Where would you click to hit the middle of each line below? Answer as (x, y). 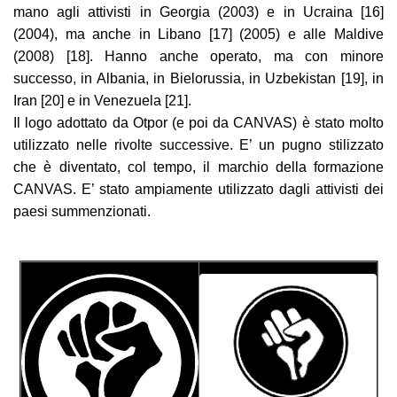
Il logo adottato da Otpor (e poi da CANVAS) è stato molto (198, 123)
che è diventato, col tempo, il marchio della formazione (198, 167)
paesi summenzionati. (82, 212)
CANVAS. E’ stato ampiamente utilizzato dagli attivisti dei (198, 190)
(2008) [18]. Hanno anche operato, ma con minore (198, 57)
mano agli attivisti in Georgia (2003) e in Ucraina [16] (198, 12)
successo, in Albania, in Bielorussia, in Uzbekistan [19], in (198, 79)
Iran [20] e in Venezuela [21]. (102, 101)
